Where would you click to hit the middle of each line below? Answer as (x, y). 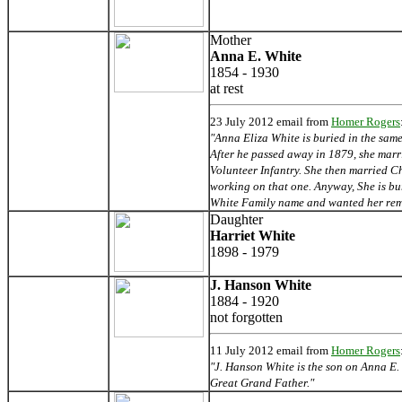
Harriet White (253, 235)
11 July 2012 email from (271, 350)
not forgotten (246, 317)
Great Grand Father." (262, 382)
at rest (227, 88)
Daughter (236, 219)
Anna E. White (256, 56)
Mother (231, 39)
